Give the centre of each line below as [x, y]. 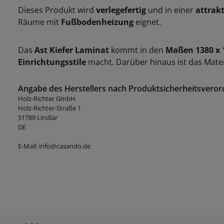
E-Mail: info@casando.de [54, 146]
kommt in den [137, 50]
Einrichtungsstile [52, 62]
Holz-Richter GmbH [47, 98]
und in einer [171, 10]
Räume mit [39, 22]
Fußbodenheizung [97, 22]
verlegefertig [121, 10]
